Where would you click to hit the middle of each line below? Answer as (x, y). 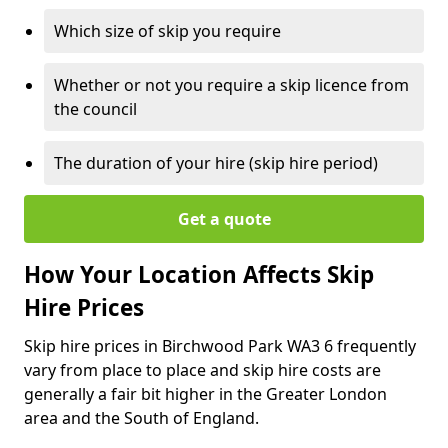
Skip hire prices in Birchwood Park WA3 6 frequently (220, 345)
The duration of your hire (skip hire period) (216, 162)
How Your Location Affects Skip (199, 274)
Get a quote (224, 218)
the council (95, 108)
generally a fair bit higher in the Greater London (205, 393)
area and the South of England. (143, 417)
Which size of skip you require (167, 30)
